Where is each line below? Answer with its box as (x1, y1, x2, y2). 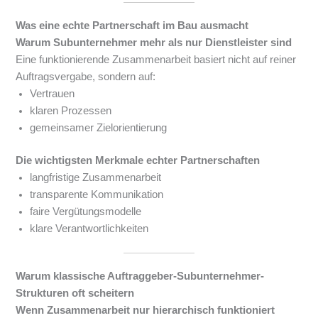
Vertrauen (30, 88, 75, 100)
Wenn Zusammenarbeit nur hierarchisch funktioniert (16, 304, 275, 316)
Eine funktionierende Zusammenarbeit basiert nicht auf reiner (16, 54, 297, 66)
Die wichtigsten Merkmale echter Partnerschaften (16, 155, 261, 167)
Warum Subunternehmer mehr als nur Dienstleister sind (16, 37, 292, 49)
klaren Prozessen (30, 105, 112, 117)
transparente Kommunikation (30, 189, 164, 201)
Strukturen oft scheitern (16, 287, 135, 299)
